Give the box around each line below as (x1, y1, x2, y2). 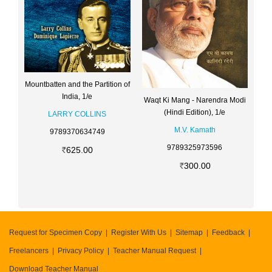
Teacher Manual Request (113, 246, 196, 255)
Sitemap (175, 228, 203, 237)
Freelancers (9, 246, 49, 255)
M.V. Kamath (174, 125, 216, 134)
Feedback (212, 228, 245, 237)
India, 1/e (62, 92, 93, 101)
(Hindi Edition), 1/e (164, 107, 226, 117)
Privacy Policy (58, 246, 104, 255)
